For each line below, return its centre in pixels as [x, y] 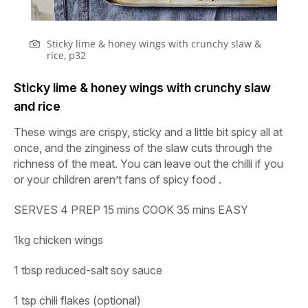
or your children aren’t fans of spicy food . [118, 179]
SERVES [37, 209]
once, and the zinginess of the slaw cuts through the [143, 147]
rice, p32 [67, 55]
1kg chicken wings [58, 240]
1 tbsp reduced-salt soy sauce [88, 270]
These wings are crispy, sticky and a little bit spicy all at [148, 132]
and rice [37, 106]
